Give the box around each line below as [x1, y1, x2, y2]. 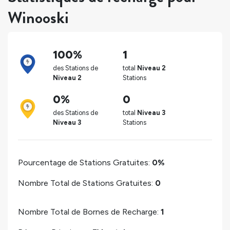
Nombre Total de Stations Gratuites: [18, 178, 155, 188]
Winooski [8, 6, 69, 30]
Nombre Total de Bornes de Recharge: [18, 206, 161, 217]
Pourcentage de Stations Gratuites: [18, 157, 152, 167]
